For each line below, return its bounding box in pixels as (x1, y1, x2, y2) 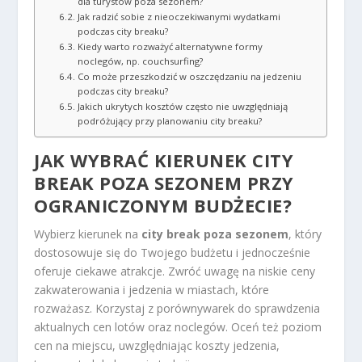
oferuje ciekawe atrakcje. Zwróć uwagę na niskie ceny (34, 263, 316, 279)
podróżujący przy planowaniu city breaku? (77, 114, 262, 127)
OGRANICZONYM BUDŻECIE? (34, 192, 293, 217)
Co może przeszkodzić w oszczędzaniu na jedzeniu (77, 69, 301, 82)
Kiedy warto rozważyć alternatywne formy (77, 40, 263, 53)
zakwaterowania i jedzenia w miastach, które (34, 281, 270, 297)
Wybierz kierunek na (34, 225, 142, 242)
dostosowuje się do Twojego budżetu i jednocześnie (34, 244, 311, 260)
